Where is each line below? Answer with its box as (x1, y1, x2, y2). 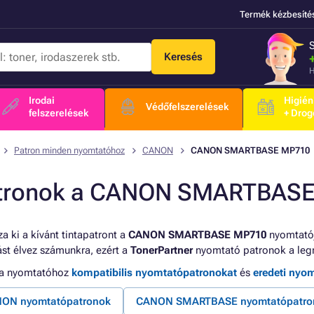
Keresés (163, 50, 203, 63)
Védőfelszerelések (146, 101, 229, 112)
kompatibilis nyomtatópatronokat (71, 266, 237, 279)
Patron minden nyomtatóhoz (14, 145, 125, 156)
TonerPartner (130, 244, 193, 257)
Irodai (28, 95, 55, 106)
